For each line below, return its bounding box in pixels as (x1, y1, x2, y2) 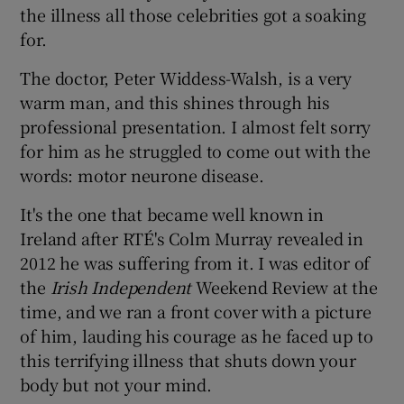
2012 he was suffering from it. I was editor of (20, 250, 371, 274)
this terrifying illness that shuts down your (20, 347, 356, 372)
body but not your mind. (20, 372, 212, 396)
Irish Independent (50, 274, 192, 298)
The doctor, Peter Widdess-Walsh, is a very (20, 65, 353, 89)
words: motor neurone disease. (20, 162, 264, 187)
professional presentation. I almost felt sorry (20, 114, 372, 138)
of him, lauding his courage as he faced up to (20, 323, 373, 347)
